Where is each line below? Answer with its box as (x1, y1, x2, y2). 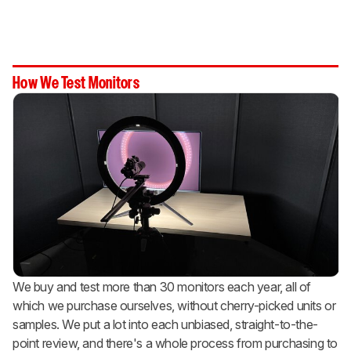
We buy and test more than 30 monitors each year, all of (13, 279, 312, 295)
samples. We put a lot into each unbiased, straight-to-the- (13, 317, 318, 333)
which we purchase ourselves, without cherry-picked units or (13, 298, 336, 314)
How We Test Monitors (13, 76, 139, 91)
